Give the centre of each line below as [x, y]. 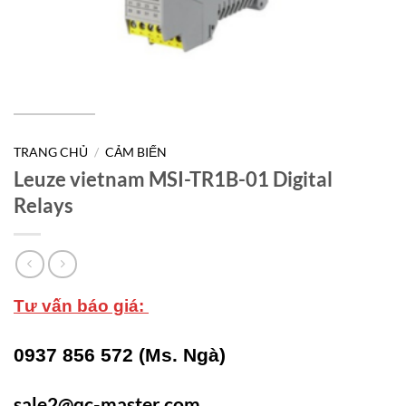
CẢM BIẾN [136, 152]
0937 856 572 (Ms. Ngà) [120, 355]
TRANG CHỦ [51, 152]
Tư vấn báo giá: [81, 306]
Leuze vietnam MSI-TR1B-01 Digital [173, 179]
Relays [43, 205]
